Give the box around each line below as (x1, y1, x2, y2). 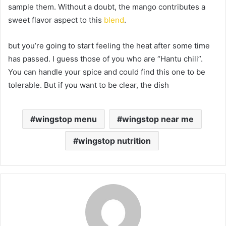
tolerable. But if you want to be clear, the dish (8, 80, 169, 90)
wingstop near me (122, 114, 194, 124)
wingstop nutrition (78, 135, 151, 146)
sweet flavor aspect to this (8, 15, 104, 25)
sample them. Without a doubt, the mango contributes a (8, 2, 205, 12)
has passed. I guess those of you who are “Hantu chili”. (8, 53, 203, 64)
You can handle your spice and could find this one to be (8, 67, 205, 77)
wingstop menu (35, 114, 97, 124)
